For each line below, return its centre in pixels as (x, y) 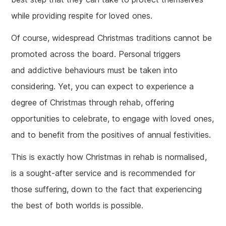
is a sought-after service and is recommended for (103, 173)
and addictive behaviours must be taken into (95, 70)
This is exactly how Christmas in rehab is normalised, (109, 157)
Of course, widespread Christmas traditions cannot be (112, 38)
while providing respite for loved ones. (82, 16)
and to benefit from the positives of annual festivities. (111, 135)
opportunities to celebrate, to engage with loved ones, (113, 119)
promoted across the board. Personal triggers (96, 54)
